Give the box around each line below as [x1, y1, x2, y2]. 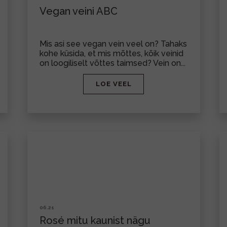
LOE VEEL [95, 80, 132, 88]
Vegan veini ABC [39, 5, 118, 17]
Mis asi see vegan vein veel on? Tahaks [39, 39, 187, 49]
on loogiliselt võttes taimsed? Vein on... [39, 58, 185, 68]
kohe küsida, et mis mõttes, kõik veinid [39, 49, 183, 58]
